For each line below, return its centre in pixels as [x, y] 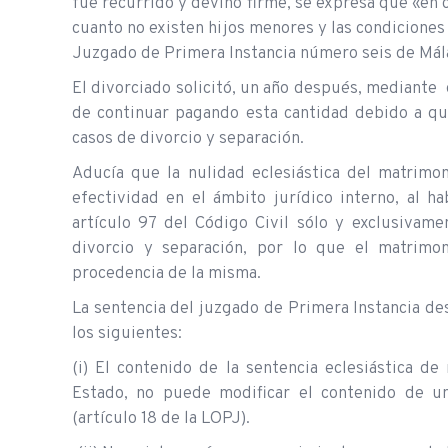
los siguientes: [127, 333]
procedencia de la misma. [166, 273]
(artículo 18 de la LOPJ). [161, 418]
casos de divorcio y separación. [188, 138]
